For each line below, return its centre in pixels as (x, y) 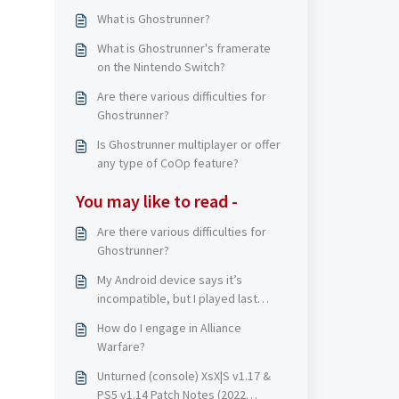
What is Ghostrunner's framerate (183, 48)
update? (118, 317)
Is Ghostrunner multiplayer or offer (188, 144)
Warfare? (121, 346)
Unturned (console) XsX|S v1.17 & (183, 376)
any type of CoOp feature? (167, 163)
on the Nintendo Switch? (161, 67)
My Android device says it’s (169, 280)
